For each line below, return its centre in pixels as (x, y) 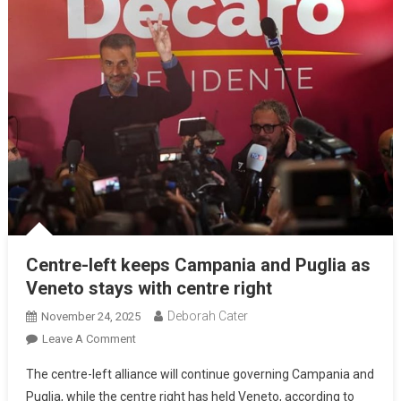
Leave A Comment (89, 338)
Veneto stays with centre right (149, 288)
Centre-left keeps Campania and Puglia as (198, 264)
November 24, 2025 (90, 316)
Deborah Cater (207, 316)
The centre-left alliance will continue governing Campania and (200, 374)
